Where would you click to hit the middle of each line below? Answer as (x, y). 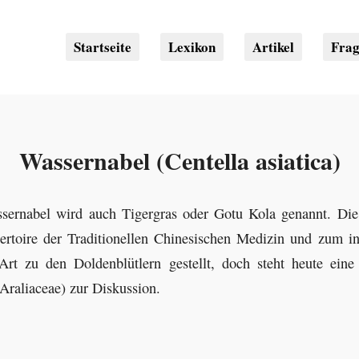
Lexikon (192, 47)
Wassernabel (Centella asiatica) (179, 160)
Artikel (273, 47)
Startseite (103, 47)
